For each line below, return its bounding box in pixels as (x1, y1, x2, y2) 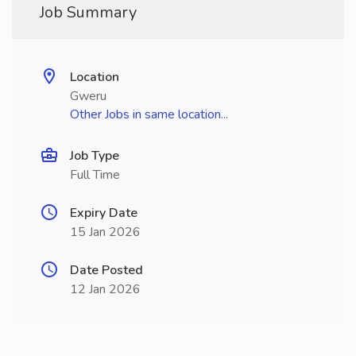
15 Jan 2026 (70, 223, 141, 241)
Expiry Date (70, 204, 137, 222)
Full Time (70, 166, 120, 184)
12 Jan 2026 (70, 281, 141, 298)
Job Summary (40, 2, 137, 23)
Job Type (70, 147, 119, 164)
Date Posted (70, 261, 143, 279)
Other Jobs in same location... (70, 106, 228, 123)
